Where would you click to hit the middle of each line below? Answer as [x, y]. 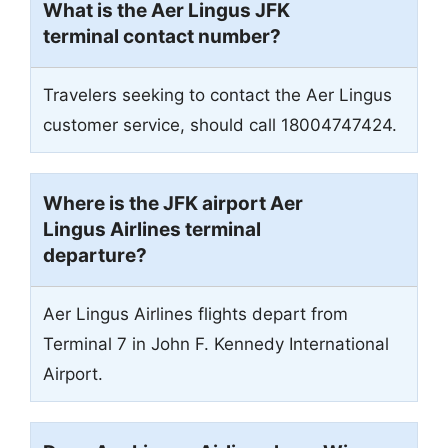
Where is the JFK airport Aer [173, 203]
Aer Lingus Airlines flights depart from [195, 313]
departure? [95, 255]
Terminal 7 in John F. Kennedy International [216, 343]
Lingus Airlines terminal [152, 229]
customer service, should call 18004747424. [220, 124]
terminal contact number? [162, 36]
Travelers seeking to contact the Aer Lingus [217, 94]
